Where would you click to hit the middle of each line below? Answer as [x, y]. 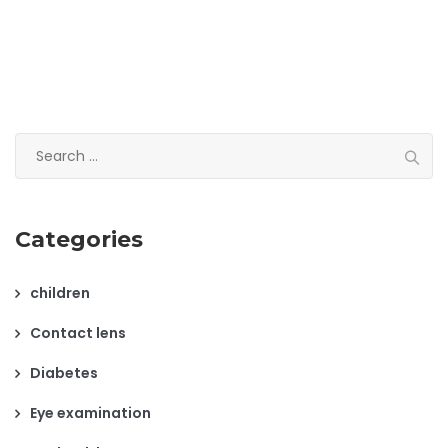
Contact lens [78, 332]
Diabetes [64, 372]
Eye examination [90, 412]
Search [41, 143]
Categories [79, 239]
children [60, 292]
